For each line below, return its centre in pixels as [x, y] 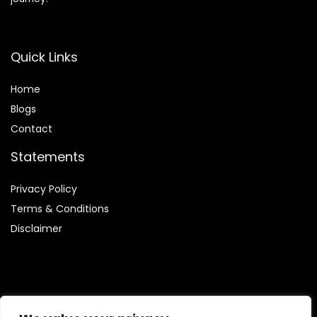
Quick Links [44, 57]
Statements [48, 157]
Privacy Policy [44, 189]
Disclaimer [36, 229]
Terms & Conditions [60, 209]
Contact [31, 129]
